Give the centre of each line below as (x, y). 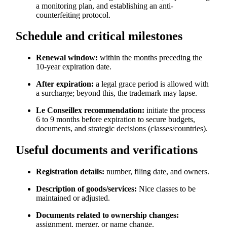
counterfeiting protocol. (73, 15)
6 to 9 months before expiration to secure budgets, (116, 120)
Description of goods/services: (87, 189)
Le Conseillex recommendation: (90, 110)
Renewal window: (67, 58)
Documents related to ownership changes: (108, 215)
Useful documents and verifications (107, 150)
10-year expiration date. (74, 67)
